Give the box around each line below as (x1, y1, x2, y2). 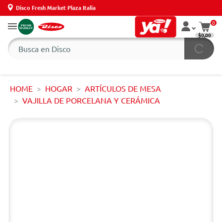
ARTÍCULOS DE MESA (85, 83, 161, 93)
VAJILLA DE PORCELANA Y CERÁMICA (22, 95, 160, 105)
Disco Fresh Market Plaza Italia (16, 3, 96, 11)
